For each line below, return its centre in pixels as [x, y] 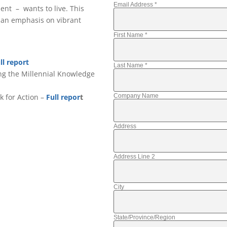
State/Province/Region [144, 217]
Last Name [129, 65]
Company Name [136, 96]
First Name [129, 35]
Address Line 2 [134, 156]
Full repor [63, 97]
